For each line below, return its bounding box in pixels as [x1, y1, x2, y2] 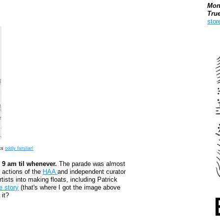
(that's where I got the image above [19, 184, 121, 192]
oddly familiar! [5, 146, 34, 151]
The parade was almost [57, 160, 126, 168]
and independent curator [57, 168, 126, 176]
